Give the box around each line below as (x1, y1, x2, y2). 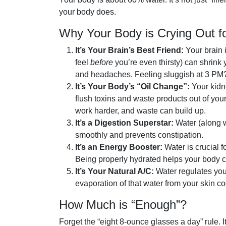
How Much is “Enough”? (59, 198, 187, 212)
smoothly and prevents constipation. (75, 131, 203, 140)
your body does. (59, 8, 116, 17)
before (90, 58, 113, 67)
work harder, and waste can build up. (75, 106, 206, 116)
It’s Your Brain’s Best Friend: (75, 46, 184, 55)
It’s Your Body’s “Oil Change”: (75, 82, 190, 91)
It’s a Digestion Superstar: (75, 119, 174, 128)
